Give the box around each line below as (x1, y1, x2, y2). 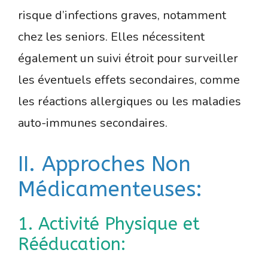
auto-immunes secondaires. (18, 115, 167, 132)
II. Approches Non (18, 152, 191, 177)
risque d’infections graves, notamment (18, 7, 226, 24)
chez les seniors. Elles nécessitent (18, 29, 205, 45)
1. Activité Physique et (18, 214, 200, 235)
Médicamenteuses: (18, 177, 202, 202)
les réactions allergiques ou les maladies (18, 93, 241, 110)
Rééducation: (18, 234, 126, 255)
